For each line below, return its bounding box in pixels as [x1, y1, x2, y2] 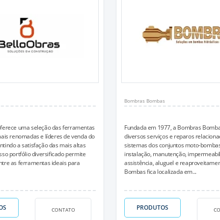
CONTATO [51, 206, 75, 213]
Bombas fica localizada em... [124, 167, 196, 176]
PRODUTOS [137, 203, 168, 212]
